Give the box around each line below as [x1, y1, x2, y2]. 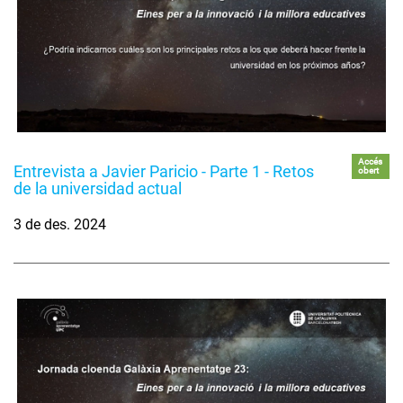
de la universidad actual [13, 178, 182, 198]
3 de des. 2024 [13, 215, 106, 233]
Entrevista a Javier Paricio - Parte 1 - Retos [13, 161, 314, 181]
